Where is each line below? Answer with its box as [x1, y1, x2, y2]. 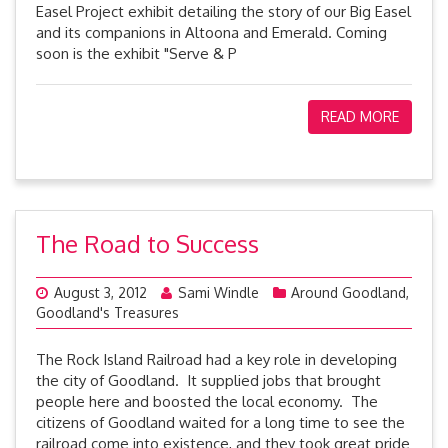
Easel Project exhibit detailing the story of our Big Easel [36, 2, 411, 21]
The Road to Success [36, 228, 259, 259]
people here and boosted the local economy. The [36, 392, 378, 411]
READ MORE [321, 108, 399, 125]
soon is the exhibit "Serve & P [36, 44, 237, 63]
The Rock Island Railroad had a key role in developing [36, 350, 397, 369]
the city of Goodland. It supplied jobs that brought [36, 371, 381, 390]
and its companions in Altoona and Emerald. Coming [36, 23, 387, 42]
